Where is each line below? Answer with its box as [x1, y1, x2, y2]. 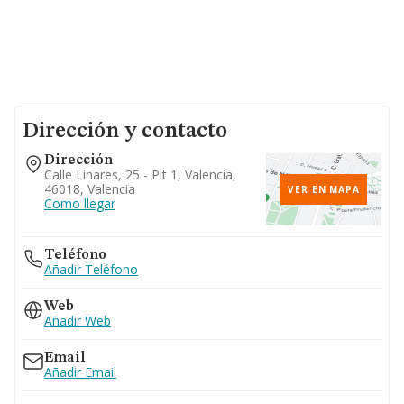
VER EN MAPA [288, 183, 360, 196]
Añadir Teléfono [44, 261, 138, 278]
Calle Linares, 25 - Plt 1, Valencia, [44, 166, 236, 183]
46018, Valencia [44, 180, 135, 197]
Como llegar [44, 195, 115, 212]
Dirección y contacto [23, 121, 227, 142]
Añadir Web [44, 312, 111, 329]
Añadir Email [44, 363, 116, 381]
